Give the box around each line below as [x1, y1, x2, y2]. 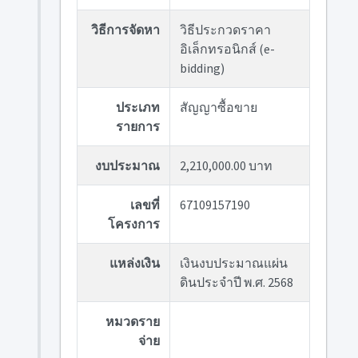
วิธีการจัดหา [90, 22, 160, 38]
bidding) [179, 60, 225, 76]
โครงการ [107, 216, 160, 232]
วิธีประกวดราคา [179, 22, 271, 38]
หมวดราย [105, 313, 160, 329]
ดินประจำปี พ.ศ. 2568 [179, 274, 293, 290]
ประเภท [115, 99, 160, 115]
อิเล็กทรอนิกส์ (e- [179, 41, 275, 57]
